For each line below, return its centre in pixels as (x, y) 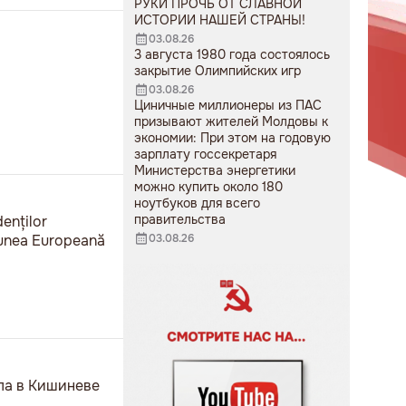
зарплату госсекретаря (205, 154)
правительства (180, 219)
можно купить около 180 (208, 187)
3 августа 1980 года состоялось (232, 54)
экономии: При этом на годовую (232, 138)
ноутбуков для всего (197, 203)
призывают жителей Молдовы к (231, 121)
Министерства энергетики (215, 170)
